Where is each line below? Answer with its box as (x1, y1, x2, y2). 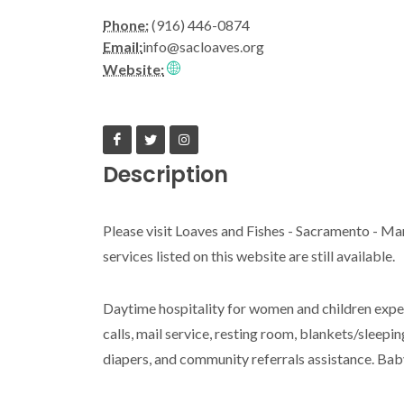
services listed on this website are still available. (103, 247, 395, 264)
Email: (103, 38, 142, 55)
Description (103, 160, 228, 189)
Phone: (103, 16, 149, 33)
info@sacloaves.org (142, 38, 264, 55)
